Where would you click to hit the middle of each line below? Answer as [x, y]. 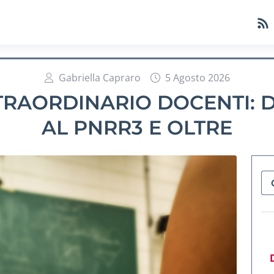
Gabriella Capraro [100, 78]
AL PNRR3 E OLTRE [137, 128]
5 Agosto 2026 [198, 78]
